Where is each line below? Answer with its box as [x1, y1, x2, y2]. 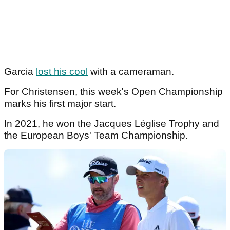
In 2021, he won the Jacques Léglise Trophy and [4, 118, 219, 129]
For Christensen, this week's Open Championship [4, 86, 223, 98]
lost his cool [36, 66, 88, 78]
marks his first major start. [4, 98, 119, 109]
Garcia [4, 66, 36, 78]
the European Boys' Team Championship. [4, 130, 188, 141]
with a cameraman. [88, 66, 177, 78]
